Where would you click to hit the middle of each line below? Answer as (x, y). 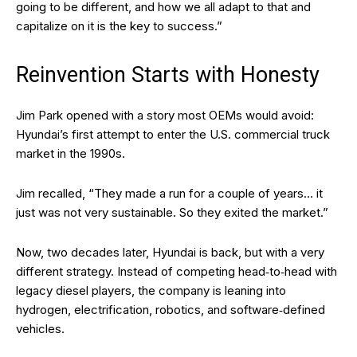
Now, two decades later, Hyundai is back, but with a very (170, 252)
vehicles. (40, 329)
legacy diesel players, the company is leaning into (151, 290)
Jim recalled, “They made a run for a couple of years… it (169, 193)
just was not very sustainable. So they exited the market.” (172, 212)
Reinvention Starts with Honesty (168, 75)
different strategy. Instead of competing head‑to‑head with (177, 271)
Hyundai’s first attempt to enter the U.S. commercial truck (173, 134)
